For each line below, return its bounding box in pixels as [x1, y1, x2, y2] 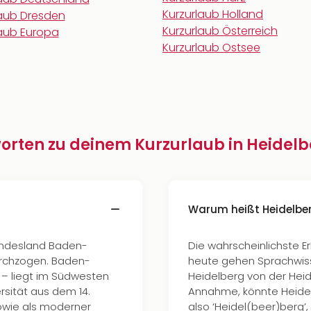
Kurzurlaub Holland [162, 6, 263, 22]
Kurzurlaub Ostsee [162, 40, 260, 56]
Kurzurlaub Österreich [162, 23, 278, 39]
